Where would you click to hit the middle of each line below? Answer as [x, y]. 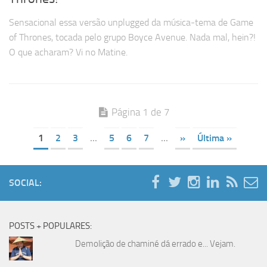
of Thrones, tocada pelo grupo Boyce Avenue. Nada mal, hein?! [132, 37]
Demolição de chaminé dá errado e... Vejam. [156, 243]
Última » [214, 138]
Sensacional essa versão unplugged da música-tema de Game [131, 22]
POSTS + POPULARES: [50, 226]
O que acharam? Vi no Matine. [68, 52]
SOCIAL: [25, 182]
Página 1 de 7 [140, 112]
